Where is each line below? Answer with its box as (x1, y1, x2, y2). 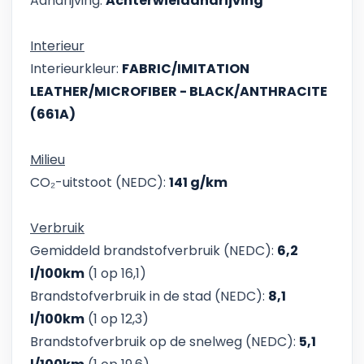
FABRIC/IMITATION (122, 59, 249, 79)
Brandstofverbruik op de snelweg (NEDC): (30, 332, 299, 352)
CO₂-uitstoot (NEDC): (30, 173, 169, 193)
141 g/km (169, 173, 227, 193)
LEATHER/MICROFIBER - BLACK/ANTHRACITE (30, 82, 327, 102)
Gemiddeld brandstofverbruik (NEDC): (30, 241, 277, 261)
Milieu (30, 150, 65, 170)
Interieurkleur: (30, 59, 122, 79)
